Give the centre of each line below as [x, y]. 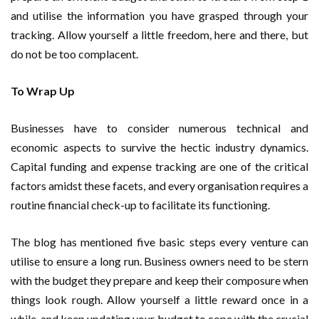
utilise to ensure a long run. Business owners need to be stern [159, 261]
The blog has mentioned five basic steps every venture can [159, 242]
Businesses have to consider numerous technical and [159, 128]
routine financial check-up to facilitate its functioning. [140, 205]
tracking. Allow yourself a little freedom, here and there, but [159, 35]
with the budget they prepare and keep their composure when [159, 281]
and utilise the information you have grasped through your [159, 16]
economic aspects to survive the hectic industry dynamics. [159, 147]
